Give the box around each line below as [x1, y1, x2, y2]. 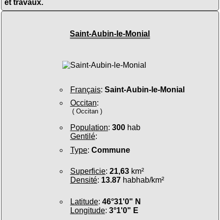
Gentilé [70, 132, 95, 141]
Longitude [70, 206, 105, 215]
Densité [70, 176, 97, 185]
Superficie [70, 167, 106, 176]
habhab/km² [120, 176, 164, 185]
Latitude [70, 197, 98, 206]
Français [70, 85, 101, 94]
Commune [91, 145, 130, 154]
